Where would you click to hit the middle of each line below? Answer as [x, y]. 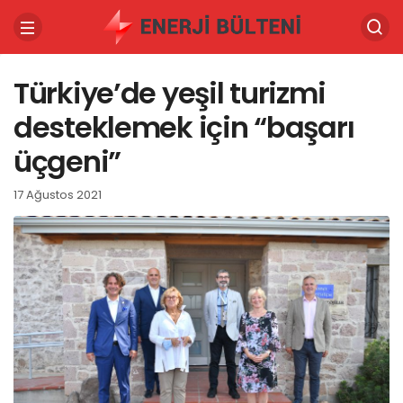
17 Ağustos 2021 [58, 195]
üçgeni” [67, 161]
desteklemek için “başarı [184, 127]
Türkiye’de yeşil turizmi [170, 93]
